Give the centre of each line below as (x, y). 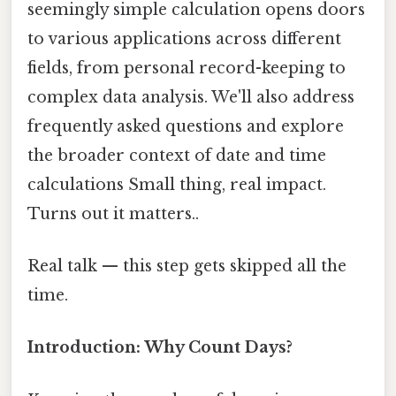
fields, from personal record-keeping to (187, 68)
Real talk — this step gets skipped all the (187, 267)
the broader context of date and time (177, 155)
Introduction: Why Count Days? (160, 348)
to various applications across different (184, 38)
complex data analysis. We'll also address (191, 97)
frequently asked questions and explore (186, 126)
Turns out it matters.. (113, 213)
